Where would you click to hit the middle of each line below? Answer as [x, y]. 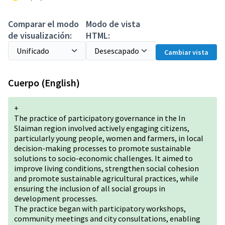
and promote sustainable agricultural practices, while [106, 178]
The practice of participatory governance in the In [100, 118]
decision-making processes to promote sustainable [102, 148]
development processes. [56, 198]
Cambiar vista [186, 52]
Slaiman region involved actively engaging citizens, [102, 128]
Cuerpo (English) [44, 83]
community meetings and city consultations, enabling [107, 218]
